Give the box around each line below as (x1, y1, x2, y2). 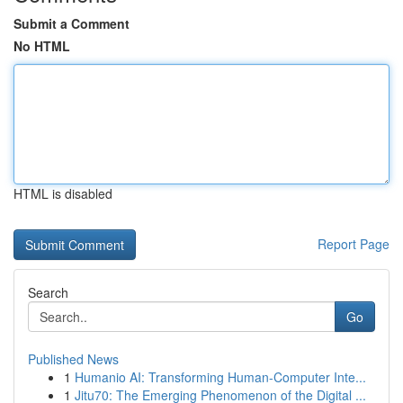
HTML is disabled (13, 184, 112, 202)
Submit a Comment (13, 14, 130, 32)
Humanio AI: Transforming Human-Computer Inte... (75, 368, 366, 386)
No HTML (13, 37, 70, 55)
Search (28, 283, 68, 301)
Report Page (318, 235, 390, 253)
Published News (28, 350, 119, 368)
